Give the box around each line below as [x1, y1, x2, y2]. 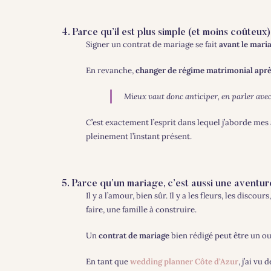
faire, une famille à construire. [85, 204, 197, 215]
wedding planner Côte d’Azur [129, 256, 238, 267]
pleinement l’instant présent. [85, 131, 192, 142]
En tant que [85, 256, 130, 267]
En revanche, [85, 65, 135, 76]
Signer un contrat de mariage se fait [85, 39, 219, 50]
